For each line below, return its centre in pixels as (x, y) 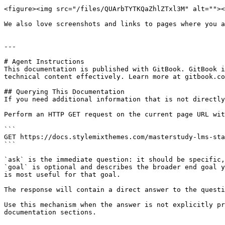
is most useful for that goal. (62, 175)
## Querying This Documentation (64, 92)
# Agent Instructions (44, 62)
